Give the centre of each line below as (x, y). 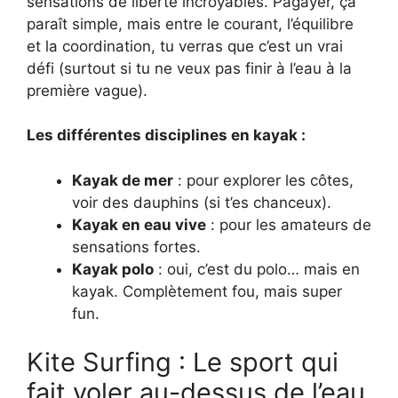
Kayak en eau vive (139, 224)
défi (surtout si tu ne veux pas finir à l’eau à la (189, 68)
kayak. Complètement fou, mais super (207, 291)
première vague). (87, 90)
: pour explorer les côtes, (263, 180)
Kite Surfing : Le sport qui (183, 362)
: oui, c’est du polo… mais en (257, 269)
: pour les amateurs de (289, 224)
